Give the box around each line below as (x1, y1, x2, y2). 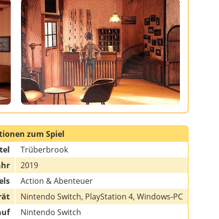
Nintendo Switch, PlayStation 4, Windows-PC (21, 191, 183, 202)
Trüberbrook (21, 144, 68, 155)
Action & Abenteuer (21, 175, 93, 187)
